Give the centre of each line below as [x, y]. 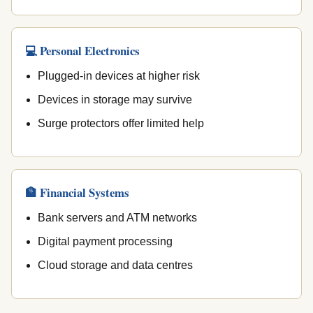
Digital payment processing [105, 242]
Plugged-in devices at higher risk [118, 75]
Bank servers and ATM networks [117, 218]
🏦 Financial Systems [78, 193]
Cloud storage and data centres [115, 265]
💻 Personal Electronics [83, 50]
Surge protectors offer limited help [121, 124]
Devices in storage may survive [115, 100]
